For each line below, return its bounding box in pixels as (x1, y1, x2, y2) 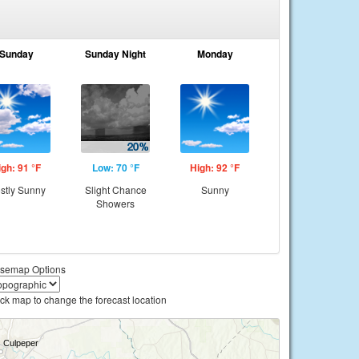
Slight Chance (84, 183, 147, 196)
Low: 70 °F (91, 160, 139, 175)
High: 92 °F (190, 160, 240, 175)
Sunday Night (85, 46, 146, 61)
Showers (96, 196, 135, 210)
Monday (196, 46, 233, 61)
